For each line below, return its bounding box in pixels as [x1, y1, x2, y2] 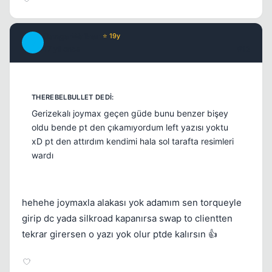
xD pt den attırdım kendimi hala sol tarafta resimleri [32, 136, 234, 147]
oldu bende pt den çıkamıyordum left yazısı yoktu [32, 122, 228, 133]
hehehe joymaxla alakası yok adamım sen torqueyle [22, 197, 242, 209]
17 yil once [44, 44, 80, 53]
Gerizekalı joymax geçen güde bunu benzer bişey [32, 108, 228, 119]
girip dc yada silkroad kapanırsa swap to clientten [22, 212, 233, 225]
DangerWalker [44, 31, 99, 41]
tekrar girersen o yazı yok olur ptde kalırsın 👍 [22, 228, 217, 240]
